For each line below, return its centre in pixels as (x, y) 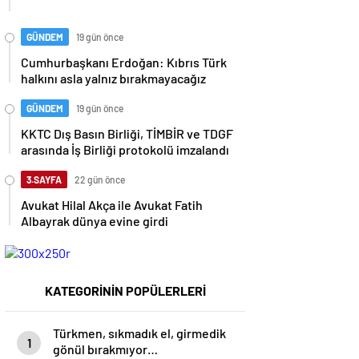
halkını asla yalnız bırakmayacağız (113, 78)
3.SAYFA (44, 179)
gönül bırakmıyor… (105, 349)
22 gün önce (100, 179)
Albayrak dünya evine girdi (95, 221)
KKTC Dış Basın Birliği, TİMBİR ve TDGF (127, 133)
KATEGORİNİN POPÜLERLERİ (125, 290)
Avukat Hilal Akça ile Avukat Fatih (112, 205)
